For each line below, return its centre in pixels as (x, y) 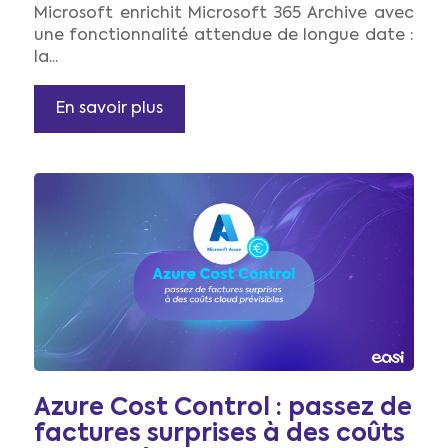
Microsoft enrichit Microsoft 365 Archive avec (224, 13)
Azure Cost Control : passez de (223, 408)
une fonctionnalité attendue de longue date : (224, 35)
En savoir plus (109, 108)
